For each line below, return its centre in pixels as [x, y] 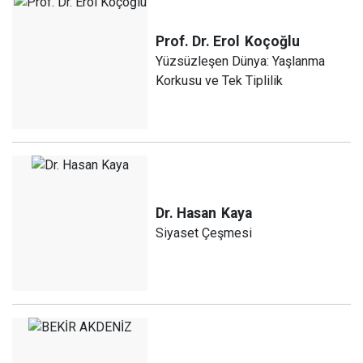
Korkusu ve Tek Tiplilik [220, 80]
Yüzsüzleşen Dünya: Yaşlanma [241, 61]
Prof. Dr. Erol [198, 41]
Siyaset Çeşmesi [204, 233]
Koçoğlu [273, 41]
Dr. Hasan [186, 214]
